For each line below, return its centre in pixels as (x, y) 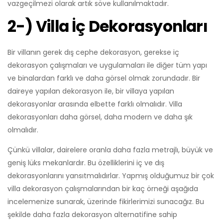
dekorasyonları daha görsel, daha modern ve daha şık (100, 117)
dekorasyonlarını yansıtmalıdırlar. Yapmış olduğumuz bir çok (111, 175)
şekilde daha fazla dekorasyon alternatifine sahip (92, 214)
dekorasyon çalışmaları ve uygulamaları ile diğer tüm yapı (107, 65)
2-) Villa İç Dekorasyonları (108, 26)
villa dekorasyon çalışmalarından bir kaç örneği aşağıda (103, 188)
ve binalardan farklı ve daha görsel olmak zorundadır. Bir (104, 78)
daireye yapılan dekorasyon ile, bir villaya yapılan (91, 91)
